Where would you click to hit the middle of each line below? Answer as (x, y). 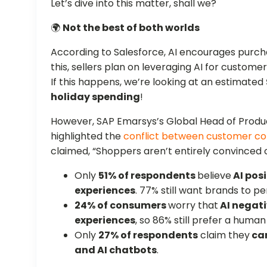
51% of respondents (148, 175)
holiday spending (96, 97)
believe (215, 175)
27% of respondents (148, 235)
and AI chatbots (116, 250)
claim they (224, 235)
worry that (193, 205)
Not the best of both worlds (131, 27)
